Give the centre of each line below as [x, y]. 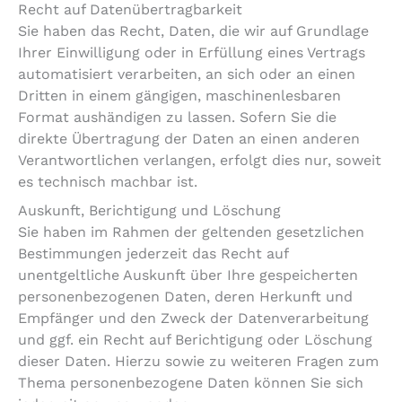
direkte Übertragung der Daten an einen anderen [189, 139]
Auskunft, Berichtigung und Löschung [149, 211]
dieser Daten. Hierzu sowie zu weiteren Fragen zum [198, 362]
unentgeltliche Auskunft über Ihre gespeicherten [188, 275]
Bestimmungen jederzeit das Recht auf [153, 254]
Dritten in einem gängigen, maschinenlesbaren [179, 96]
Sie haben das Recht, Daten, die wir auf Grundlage [193, 31]
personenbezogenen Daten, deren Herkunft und [185, 297]
